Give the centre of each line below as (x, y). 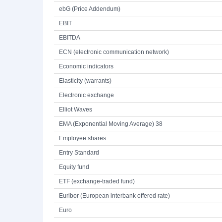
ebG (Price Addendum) (90, 9)
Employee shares (83, 138)
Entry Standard (79, 153)
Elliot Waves (76, 110)
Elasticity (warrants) (85, 81)
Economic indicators (86, 66)
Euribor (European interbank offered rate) (114, 196)
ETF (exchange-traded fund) (97, 181)
